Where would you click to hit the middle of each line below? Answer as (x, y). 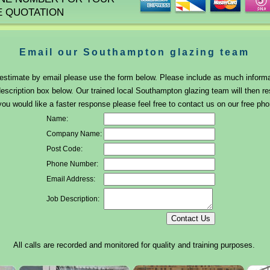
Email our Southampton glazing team (134, 52)
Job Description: (73, 199)
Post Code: (64, 149)
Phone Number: (72, 164)
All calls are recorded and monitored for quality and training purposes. (134, 245)
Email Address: (71, 179)
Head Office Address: (131, 259)
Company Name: (74, 134)
